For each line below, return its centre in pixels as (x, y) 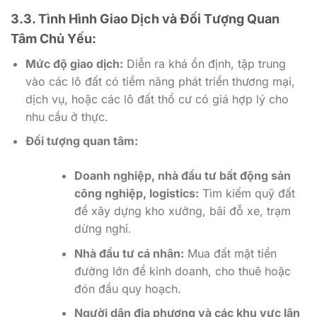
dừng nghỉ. (103, 229)
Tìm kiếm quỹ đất (247, 194)
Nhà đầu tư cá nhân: (129, 253)
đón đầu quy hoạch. (127, 288)
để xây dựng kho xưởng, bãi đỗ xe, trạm (182, 211)
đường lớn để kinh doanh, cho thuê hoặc (182, 271)
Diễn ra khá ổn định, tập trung (204, 63)
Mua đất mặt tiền (230, 253)
